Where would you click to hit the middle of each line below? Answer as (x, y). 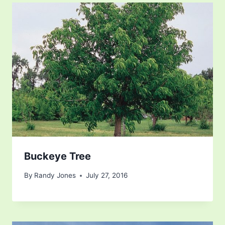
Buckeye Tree (58, 156)
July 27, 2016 (107, 176)
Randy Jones (55, 176)
